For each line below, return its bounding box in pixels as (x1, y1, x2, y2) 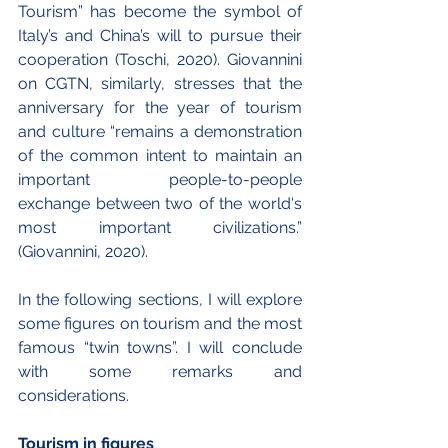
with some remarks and (18, 361, 302, 381)
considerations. (18, 385, 133, 405)
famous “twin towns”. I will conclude (18, 337, 302, 357)
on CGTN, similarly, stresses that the (18, 73, 302, 93)
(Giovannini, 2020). (18, 241, 148, 261)
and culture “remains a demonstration (18, 121, 302, 141)
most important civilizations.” (18, 217, 302, 237)
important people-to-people (18, 169, 302, 189)
